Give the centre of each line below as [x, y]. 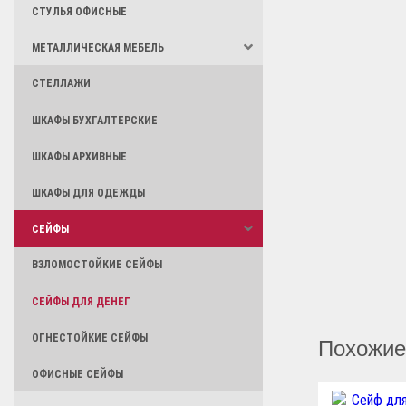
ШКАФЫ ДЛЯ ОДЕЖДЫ [88, 193]
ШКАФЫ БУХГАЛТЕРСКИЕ [95, 121]
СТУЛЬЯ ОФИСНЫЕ [79, 12]
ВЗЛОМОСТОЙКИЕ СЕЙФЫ [97, 265]
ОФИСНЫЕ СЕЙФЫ [77, 374]
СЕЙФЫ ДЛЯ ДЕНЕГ [81, 302]
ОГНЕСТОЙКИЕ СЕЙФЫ [90, 338]
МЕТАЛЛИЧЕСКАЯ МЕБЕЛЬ [98, 48]
